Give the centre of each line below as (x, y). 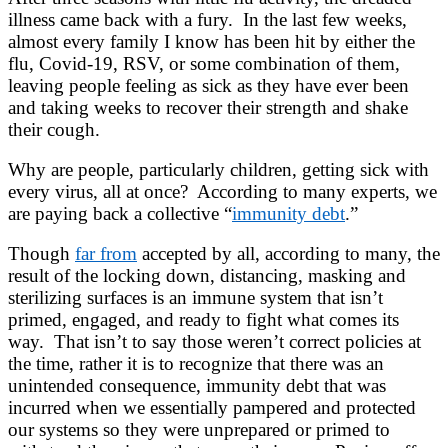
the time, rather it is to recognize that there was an (196, 363)
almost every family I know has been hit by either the (211, 41)
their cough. (56, 129)
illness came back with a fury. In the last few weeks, (207, 19)
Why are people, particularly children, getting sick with (218, 169)
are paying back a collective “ (120, 213)
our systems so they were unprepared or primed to (199, 429)
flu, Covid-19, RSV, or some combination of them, (204, 63)
